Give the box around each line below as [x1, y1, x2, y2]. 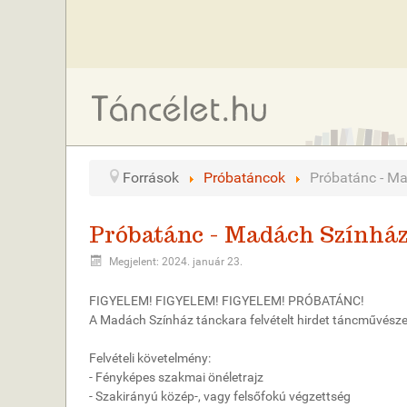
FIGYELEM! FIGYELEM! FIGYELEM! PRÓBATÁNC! [89, 293, 364, 308]
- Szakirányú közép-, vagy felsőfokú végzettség [89, 389, 351, 403]
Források [123, 169, 183, 186]
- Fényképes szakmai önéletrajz [89, 370, 263, 384]
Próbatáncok [203, 169, 285, 186]
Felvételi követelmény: [89, 351, 211, 365]
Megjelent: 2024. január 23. [109, 255, 243, 268]
